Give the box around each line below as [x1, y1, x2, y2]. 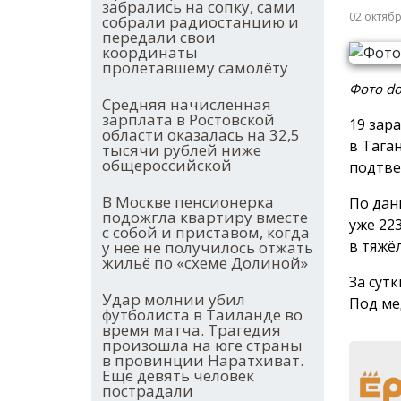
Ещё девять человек [102, 365, 254, 387]
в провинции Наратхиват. [102, 350, 303, 371]
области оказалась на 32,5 [102, 124, 300, 146]
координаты [102, 42, 198, 64]
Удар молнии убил [102, 289, 245, 311]
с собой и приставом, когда [102, 222, 310, 243]
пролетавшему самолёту [102, 57, 288, 79]
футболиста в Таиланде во [102, 304, 303, 326]
